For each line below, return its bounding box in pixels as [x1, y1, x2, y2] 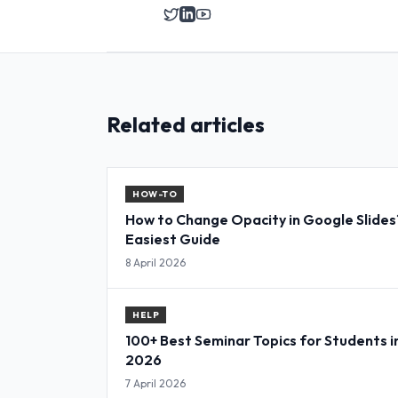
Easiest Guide [125, 230, 220, 248]
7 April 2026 [125, 377, 186, 390]
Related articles [107, 111, 265, 138]
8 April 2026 [125, 256, 186, 269]
